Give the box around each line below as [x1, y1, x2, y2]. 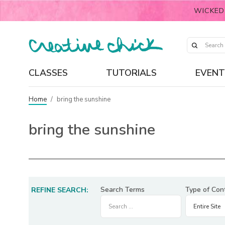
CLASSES [29, 66, 68, 79]
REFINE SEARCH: [31, 185, 88, 195]
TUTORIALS [106, 66, 157, 79]
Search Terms [100, 185, 145, 194]
